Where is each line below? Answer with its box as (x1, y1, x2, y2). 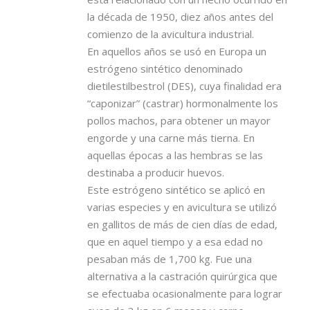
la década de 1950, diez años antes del (87, 9, 273, 24)
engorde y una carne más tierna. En (87, 130, 255, 145)
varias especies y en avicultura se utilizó (87, 199, 277, 214)
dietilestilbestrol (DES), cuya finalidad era (87, 78, 282, 93)
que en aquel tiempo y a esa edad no (87, 234, 263, 248)
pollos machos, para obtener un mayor (87, 113, 271, 127)
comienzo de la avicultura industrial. (87, 26, 254, 41)
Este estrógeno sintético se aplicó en (87, 182, 265, 197)
